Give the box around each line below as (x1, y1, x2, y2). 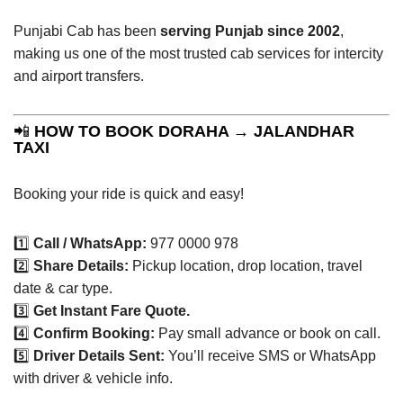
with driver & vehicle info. (13, 370, 173, 386)
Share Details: (33, 257, 129, 273)
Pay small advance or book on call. (155, 325, 381, 341)
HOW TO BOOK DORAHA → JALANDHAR (34, 121, 354, 140)
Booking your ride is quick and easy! (13, 185, 244, 201)
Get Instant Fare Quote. (33, 302, 190, 318)
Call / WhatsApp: (33, 235, 147, 251)
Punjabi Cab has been (13, 22, 160, 39)
